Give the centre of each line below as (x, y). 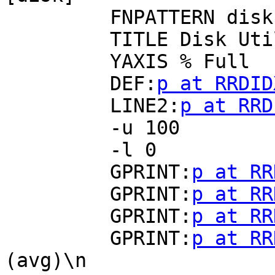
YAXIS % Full (57, 62)
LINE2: (145, 106)
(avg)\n (46, 261)
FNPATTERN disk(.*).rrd (57, 17)
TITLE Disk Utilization (57, 40)
